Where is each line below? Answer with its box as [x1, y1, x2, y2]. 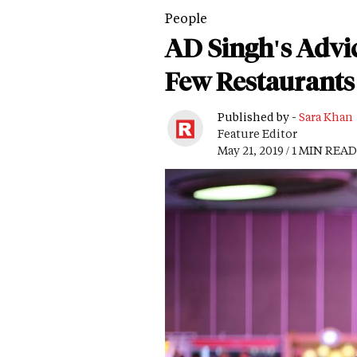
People [165, 10, 207, 27]
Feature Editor [218, 126, 297, 142]
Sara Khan [299, 109, 353, 125]
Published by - [218, 109, 299, 125]
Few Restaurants [165, 66, 355, 98]
